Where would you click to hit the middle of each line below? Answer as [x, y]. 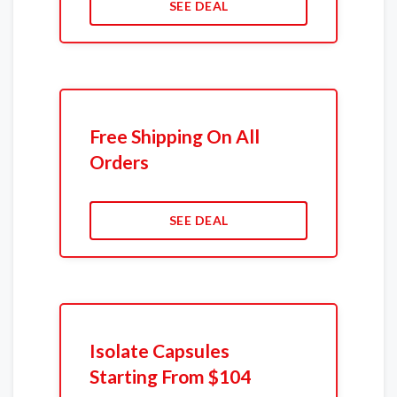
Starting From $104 [170, 376]
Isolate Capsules [159, 350]
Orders [119, 161]
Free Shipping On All [174, 136]
